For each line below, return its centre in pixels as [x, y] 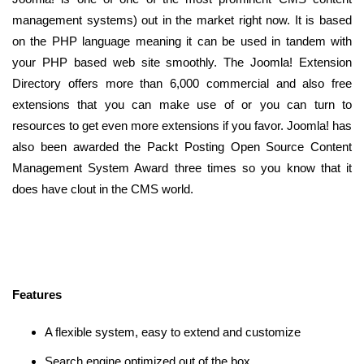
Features [37, 295]
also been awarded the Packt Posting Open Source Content [182, 147]
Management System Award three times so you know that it [182, 168]
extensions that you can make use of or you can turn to [182, 105]
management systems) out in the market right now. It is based [182, 20]
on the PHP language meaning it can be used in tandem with [182, 41]
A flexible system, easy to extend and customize [173, 332]
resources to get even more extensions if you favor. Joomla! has [182, 126]
